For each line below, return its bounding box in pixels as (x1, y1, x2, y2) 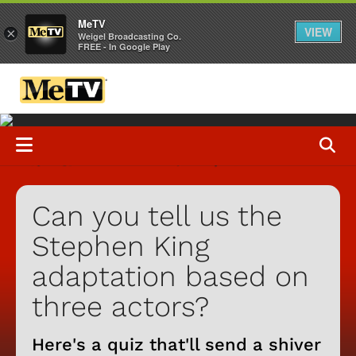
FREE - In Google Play (78, 40, 170, 52)
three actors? (32, 289, 209, 323)
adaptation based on (32, 259, 309, 293)
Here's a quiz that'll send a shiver (32, 334, 321, 354)
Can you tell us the (32, 199, 282, 233)
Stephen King (32, 229, 210, 263)
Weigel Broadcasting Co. (78, 29, 181, 42)
